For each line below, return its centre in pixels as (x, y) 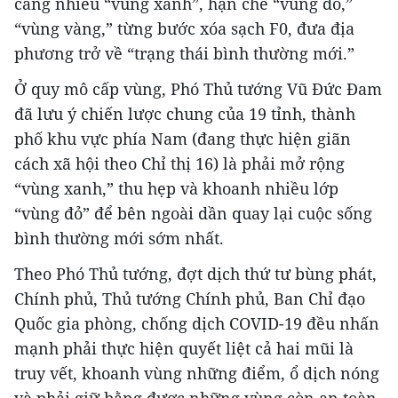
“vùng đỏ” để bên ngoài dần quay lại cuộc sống (193, 213)
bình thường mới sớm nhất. (119, 238)
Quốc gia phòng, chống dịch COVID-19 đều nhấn (197, 323)
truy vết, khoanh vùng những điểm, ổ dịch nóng (197, 373)
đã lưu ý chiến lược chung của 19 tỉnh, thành (185, 113)
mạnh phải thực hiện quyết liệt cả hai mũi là (184, 348)
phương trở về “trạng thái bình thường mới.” (184, 53)
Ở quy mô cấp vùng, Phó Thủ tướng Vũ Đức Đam (198, 88)
